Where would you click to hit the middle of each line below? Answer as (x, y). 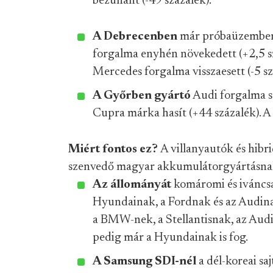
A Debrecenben (136, 37)
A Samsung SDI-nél (146, 261)
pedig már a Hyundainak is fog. (170, 238)
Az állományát (132, 185)
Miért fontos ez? (114, 149)
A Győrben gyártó (142, 96)
